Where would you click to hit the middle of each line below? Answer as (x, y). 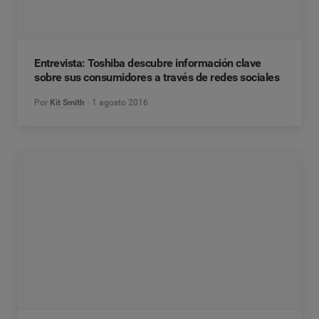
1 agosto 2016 (120, 103)
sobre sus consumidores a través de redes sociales (157, 77)
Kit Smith (67, 103)
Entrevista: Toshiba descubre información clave (148, 63)
